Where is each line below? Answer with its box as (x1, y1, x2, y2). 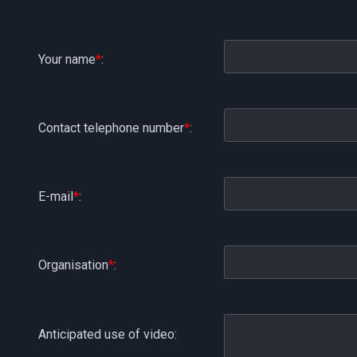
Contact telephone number (38, 120, 184, 136)
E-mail (38, 189, 73, 205)
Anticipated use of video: (38, 327, 177, 343)
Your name (38, 52, 96, 68)
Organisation (38, 257, 108, 273)
